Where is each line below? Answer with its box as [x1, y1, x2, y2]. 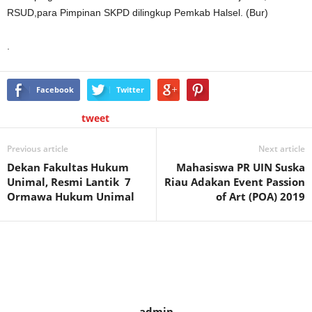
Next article [258, 143, 305, 155]
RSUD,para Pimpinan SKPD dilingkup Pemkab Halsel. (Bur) [7, 7, 268, 18]
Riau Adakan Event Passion [164, 175, 305, 189]
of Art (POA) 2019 [216, 189, 305, 203]
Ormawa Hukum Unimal [7, 189, 134, 203]
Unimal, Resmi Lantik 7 [7, 175, 131, 189]
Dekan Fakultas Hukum [7, 160, 129, 174]
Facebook [36, 84, 74, 95]
